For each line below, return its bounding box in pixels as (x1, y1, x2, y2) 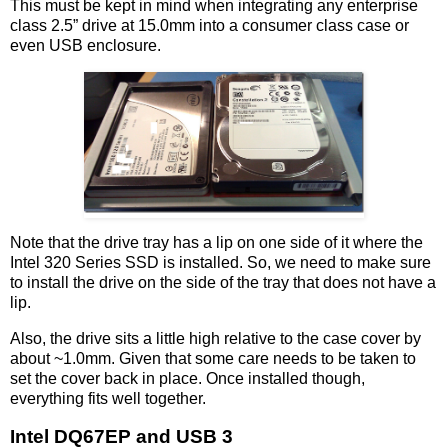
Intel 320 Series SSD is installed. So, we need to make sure (10, 254, 431, 272)
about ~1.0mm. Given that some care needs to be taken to (10, 350, 416, 368)
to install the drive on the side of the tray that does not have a (10, 274, 436, 292)
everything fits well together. (10, 390, 206, 408)
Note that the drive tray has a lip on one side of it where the (10, 234, 423, 252)
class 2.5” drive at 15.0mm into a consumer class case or (10, 16, 409, 34)
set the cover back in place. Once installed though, (10, 370, 365, 388)
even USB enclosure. (10, 36, 161, 54)
